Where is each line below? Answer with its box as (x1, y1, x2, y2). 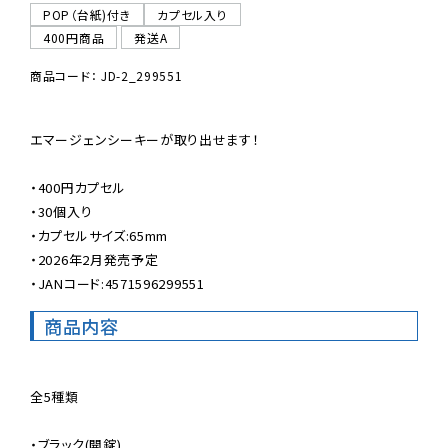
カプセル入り (157, 6, 228, 24)
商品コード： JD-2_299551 (30, 67, 183, 85)
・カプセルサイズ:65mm (30, 226, 169, 246)
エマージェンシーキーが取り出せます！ (30, 130, 260, 150)
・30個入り (30, 202, 93, 222)
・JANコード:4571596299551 (30, 274, 205, 294)
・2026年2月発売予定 (30, 250, 159, 270)
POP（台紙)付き (43, 6, 132, 24)
